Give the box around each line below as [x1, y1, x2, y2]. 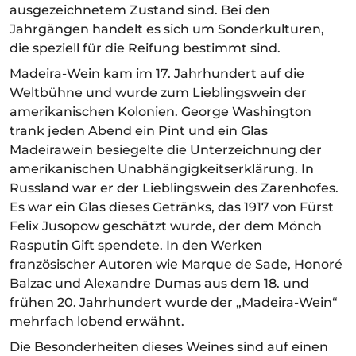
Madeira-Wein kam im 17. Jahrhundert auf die [10, 65, 304, 81]
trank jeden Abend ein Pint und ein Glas [10, 122, 268, 138]
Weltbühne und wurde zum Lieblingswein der [10, 84, 307, 100]
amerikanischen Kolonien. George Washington [10, 103, 311, 119]
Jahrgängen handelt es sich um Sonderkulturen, [10, 21, 324, 37]
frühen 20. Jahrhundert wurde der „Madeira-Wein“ [10, 294, 338, 310]
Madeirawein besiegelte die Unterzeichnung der [10, 141, 322, 157]
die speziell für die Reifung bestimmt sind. [10, 40, 281, 56]
